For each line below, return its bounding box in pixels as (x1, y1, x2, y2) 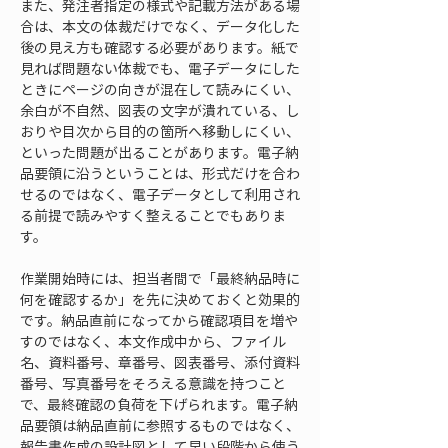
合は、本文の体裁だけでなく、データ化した (20, 16, 300, 36)
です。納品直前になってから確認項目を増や (20, 310, 298, 330)
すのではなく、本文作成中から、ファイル (20, 331, 286, 351)
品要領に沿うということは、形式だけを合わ (20, 163, 300, 183)
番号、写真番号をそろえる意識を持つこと (20, 373, 286, 393)
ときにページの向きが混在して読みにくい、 (20, 79, 300, 99)
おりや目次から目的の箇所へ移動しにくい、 (20, 121, 300, 141)
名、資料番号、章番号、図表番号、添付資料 (20, 352, 300, 372)
